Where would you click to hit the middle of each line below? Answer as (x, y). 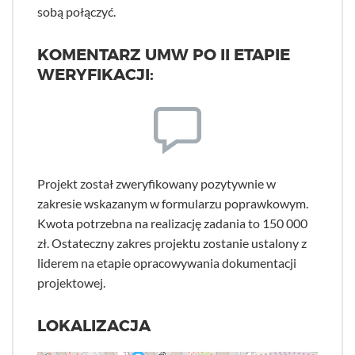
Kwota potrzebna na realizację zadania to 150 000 (172, 223)
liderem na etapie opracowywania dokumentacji (167, 263)
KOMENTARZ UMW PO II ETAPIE (164, 55)
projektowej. (71, 282)
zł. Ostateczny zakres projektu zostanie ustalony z (172, 243)
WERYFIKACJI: (95, 75)
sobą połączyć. (76, 11)
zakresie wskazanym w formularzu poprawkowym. (173, 203)
